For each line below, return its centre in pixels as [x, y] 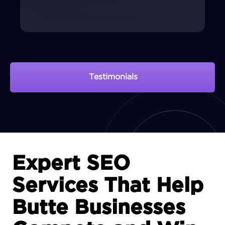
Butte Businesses [99, 208]
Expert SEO [71, 163]
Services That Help [108, 186]
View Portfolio [113, 112]
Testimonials [113, 77]
